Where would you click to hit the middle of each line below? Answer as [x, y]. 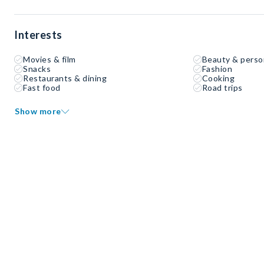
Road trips [222, 88]
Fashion [217, 69]
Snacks [37, 69]
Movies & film [49, 60]
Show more [38, 111]
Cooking [218, 78]
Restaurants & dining [65, 78]
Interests [38, 35]
